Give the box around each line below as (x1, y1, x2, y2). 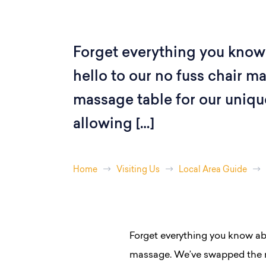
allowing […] (73, 118, 154, 132)
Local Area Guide (179, 166, 247, 175)
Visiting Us (116, 166, 160, 175)
